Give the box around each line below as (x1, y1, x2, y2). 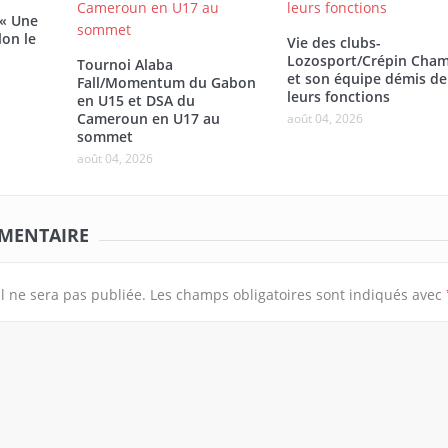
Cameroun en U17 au (76, 109, 220, 129)
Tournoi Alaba (76, 55, 173, 75)
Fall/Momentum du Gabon (76, 73, 256, 93)
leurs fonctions (286, 87, 390, 107)
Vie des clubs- (286, 33, 381, 53)
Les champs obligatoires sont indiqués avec (149, 285, 446, 305)
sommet (76, 127, 133, 147)
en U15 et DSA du (76, 91, 195, 111)
